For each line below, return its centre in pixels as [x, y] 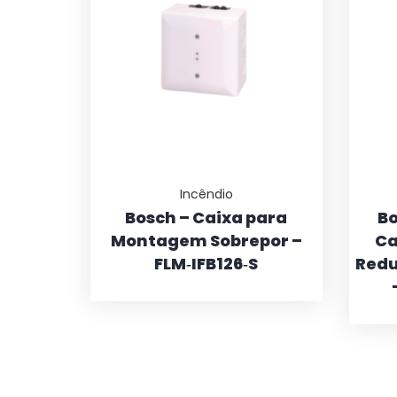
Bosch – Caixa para [206, 217]
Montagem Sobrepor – [206, 240]
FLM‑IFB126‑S [206, 263]
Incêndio [206, 194]
